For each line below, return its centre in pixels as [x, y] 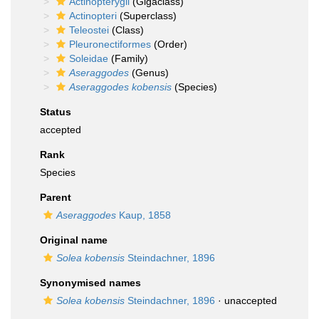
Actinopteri [93, 16]
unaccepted [251, 300]
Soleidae [89, 58]
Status [56, 112]
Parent [56, 197]
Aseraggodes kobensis [120, 87]
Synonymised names [90, 283]
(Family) [128, 58]
